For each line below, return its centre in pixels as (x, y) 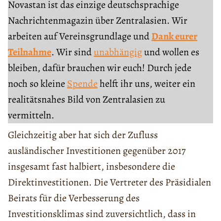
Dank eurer (174, 36)
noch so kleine (37, 83)
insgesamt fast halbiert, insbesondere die (92, 166)
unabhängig (118, 52)
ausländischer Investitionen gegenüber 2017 (97, 150)
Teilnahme (30, 52)
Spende (82, 83)
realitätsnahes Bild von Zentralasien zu (87, 99)
